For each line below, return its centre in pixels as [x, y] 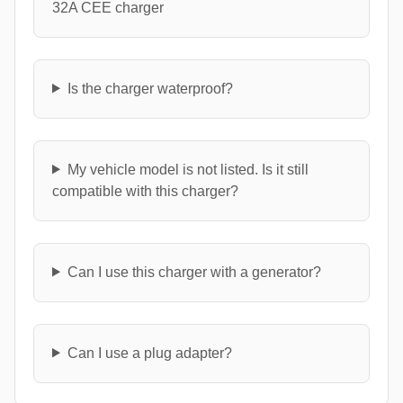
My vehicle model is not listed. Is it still [188, 169]
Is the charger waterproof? [150, 88]
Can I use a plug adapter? [149, 353]
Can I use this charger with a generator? [194, 272]
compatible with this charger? [145, 191]
